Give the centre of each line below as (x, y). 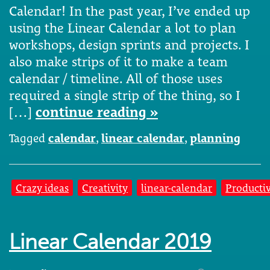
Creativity (105, 187)
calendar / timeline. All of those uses (116, 79)
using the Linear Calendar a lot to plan (122, 28)
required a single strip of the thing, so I (125, 96)
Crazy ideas (42, 187)
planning (215, 138)
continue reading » (97, 112)
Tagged (29, 138)
